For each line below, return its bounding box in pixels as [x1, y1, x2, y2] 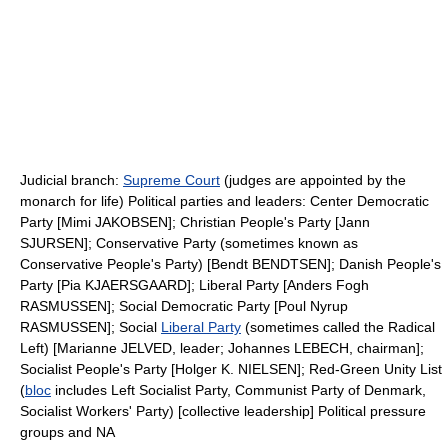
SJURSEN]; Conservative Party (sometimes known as [20, 235, 358, 251]
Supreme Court [123, 172, 220, 188]
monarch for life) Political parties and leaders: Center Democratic [20, 193, 429, 209]
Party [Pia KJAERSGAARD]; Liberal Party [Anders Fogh [20, 277, 369, 293]
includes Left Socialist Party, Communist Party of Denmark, [51, 382, 426, 398]
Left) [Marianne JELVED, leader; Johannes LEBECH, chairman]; [20, 340, 424, 356]
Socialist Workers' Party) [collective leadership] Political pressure [20, 403, 426, 419]
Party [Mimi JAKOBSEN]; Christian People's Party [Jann [20, 214, 370, 230]
